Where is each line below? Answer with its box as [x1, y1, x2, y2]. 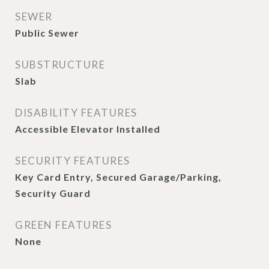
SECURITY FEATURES [15, 154, 130, 167]
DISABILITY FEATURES [15, 106, 138, 119]
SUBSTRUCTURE [15, 58, 105, 71]
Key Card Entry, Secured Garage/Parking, [15, 171, 222, 183]
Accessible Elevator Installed [15, 123, 160, 134]
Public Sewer [15, 27, 79, 38]
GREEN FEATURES [15, 219, 112, 231]
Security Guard [15, 187, 91, 199]
